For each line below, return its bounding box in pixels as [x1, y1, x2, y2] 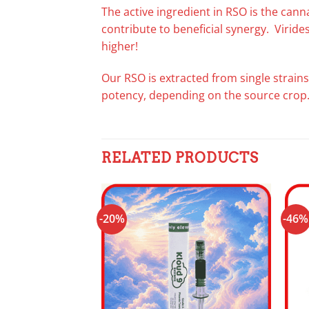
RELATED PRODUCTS [101, 150, 259, 167]
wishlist [232, 226, 261, 237]
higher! [101, 38, 138, 54]
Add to [234, 216, 259, 227]
